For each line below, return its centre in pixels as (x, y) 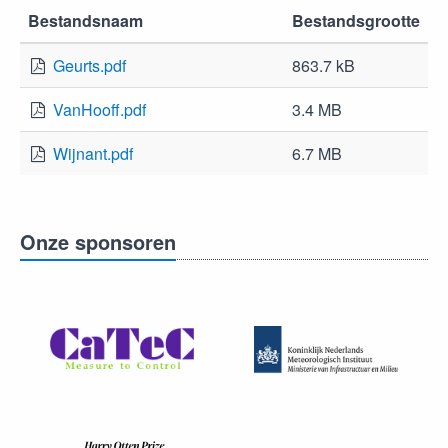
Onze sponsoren (98, 241)
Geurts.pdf (89, 65)
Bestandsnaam (85, 20)
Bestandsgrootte (356, 20)
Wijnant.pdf (92, 153)
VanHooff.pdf (99, 109)
